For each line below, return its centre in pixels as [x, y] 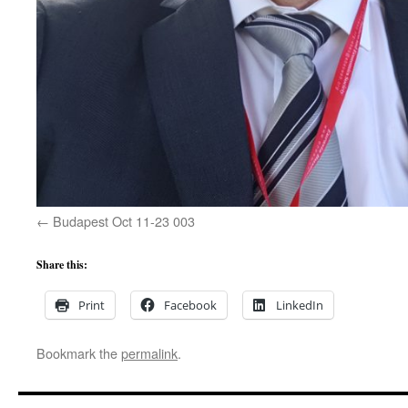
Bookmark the [79, 353]
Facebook [190, 305]
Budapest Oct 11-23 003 [124, 221]
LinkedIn [300, 305]
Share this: [62, 265]
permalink [149, 353]
